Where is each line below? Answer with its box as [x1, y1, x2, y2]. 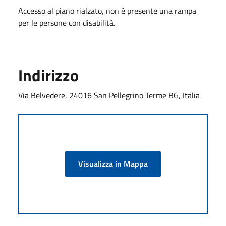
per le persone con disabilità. [18, 16, 115, 29]
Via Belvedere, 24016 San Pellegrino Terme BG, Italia [18, 89, 200, 101]
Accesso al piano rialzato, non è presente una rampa [18, 4, 196, 17]
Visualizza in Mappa [78, 157, 148, 170]
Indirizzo [18, 63, 79, 87]
